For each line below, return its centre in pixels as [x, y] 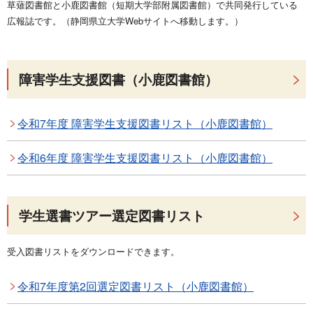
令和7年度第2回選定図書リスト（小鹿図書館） [136, 286]
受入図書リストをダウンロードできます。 [93, 251]
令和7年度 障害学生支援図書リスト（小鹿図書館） [145, 123]
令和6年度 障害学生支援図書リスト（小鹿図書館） [145, 158]
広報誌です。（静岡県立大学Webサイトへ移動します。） [125, 21]
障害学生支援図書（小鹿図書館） [118, 79]
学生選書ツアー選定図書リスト [112, 215]
